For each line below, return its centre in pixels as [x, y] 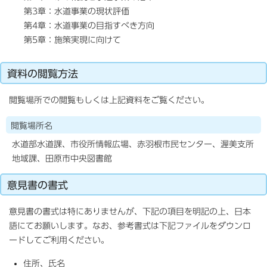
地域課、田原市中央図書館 [62, 158]
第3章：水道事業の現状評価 [77, 11]
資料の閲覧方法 [43, 73]
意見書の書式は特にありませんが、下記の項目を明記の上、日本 [130, 211]
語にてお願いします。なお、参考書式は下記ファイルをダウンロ [130, 226]
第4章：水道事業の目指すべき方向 [89, 25]
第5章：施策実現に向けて [72, 40]
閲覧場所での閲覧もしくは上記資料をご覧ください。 [109, 100]
